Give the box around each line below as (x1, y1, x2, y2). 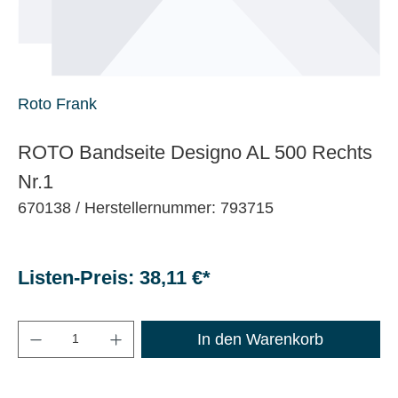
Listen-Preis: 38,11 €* (18, 266, 211, 289)
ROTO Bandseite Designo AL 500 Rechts (18, 140, 372, 163)
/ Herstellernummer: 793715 (76, 198, 274, 217)
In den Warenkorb (197, 330, 324, 348)
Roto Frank (18, 94, 97, 113)
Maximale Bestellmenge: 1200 (27, 315, 241, 334)
